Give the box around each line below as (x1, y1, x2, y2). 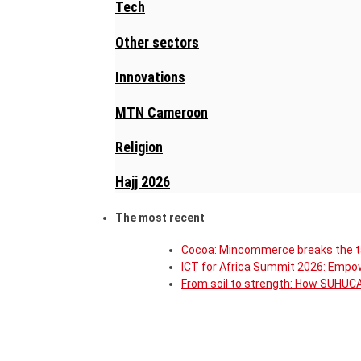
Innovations (115, 68, 185, 86)
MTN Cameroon (115, 103, 208, 121)
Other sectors (115, 33, 199, 51)
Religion (115, 138, 163, 156)
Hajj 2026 (115, 173, 170, 191)
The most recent (115, 211, 205, 225)
